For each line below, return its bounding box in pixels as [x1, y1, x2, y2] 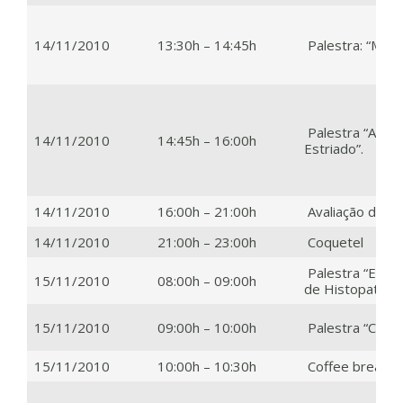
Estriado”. [304, 139, 363, 157]
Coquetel [304, 232, 363, 251]
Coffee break [304, 356, 388, 375]
